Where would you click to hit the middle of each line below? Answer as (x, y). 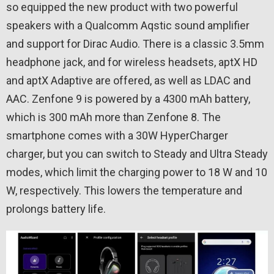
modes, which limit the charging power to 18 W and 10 (137, 172)
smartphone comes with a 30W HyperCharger (117, 136)
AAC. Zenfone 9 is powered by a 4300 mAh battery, (128, 99)
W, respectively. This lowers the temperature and (124, 191)
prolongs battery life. (56, 209)
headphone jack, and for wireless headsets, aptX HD (132, 62)
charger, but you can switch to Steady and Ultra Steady (137, 154)
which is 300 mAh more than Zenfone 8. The (113, 117)
